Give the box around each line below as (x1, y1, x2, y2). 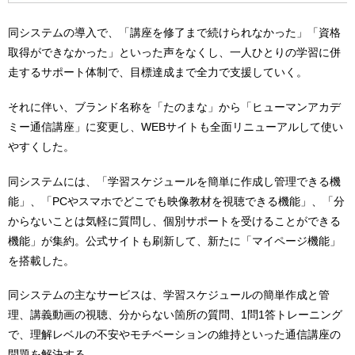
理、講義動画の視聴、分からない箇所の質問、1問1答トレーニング (8, 308, 342, 322)
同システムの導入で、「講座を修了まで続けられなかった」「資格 (8, 26, 341, 40)
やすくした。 (8, 139, 74, 153)
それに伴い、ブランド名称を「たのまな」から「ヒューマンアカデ (8, 100, 341, 113)
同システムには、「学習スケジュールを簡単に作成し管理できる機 (8, 174, 341, 188)
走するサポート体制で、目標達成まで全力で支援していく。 (8, 66, 307, 79)
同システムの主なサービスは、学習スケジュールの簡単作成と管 (8, 288, 330, 302)
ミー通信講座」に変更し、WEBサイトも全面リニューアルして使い (8, 120, 343, 133)
